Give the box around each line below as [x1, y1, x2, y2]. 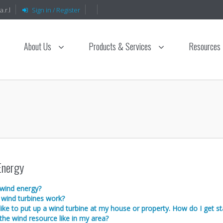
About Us [24, 40, 53, 53]
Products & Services [89, 40, 153, 53]
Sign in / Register [32, 5, 80, 14]
